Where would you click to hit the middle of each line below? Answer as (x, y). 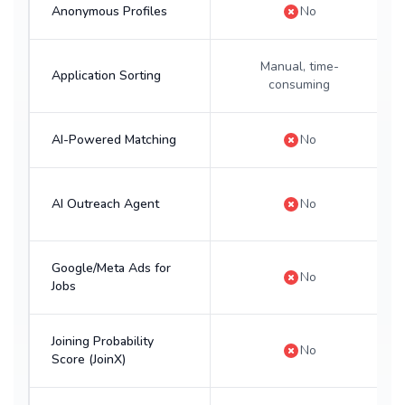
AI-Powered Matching (114, 140)
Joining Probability (103, 341)
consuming (300, 85)
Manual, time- (299, 66)
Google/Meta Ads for (111, 268)
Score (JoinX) (89, 359)
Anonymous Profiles (109, 11)
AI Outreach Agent (105, 204)
